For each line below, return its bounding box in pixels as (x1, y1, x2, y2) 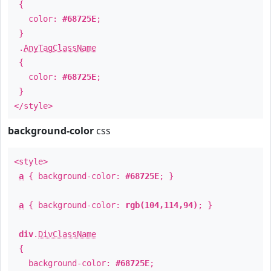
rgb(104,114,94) (125, 200, 198, 210)
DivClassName (38, 229, 96, 239)
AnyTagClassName (24, 43, 96, 53)
